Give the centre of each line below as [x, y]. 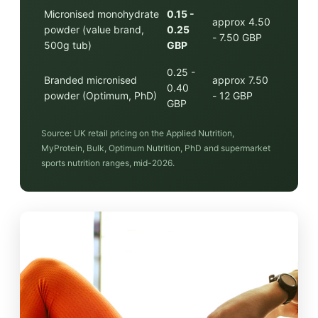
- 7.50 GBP [237, 37]
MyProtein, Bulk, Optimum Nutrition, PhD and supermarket [156, 148]
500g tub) [68, 45]
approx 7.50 [240, 79]
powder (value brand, [94, 29]
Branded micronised [91, 79]
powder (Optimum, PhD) [100, 95]
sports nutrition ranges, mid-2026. [108, 163]
